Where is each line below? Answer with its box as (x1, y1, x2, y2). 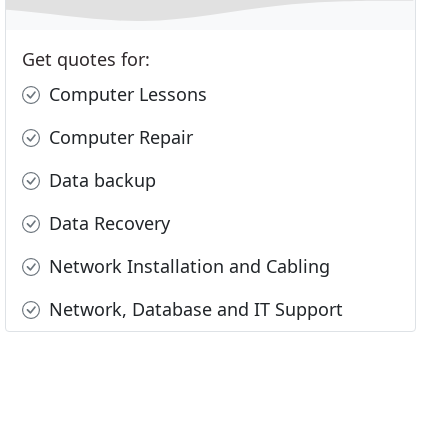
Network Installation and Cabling (44, 254, 331, 279)
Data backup (44, 168, 157, 193)
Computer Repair (44, 125, 194, 150)
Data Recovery (44, 211, 171, 236)
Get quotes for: (22, 47, 151, 72)
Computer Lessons (44, 82, 208, 107)
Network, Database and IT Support (44, 297, 344, 322)
